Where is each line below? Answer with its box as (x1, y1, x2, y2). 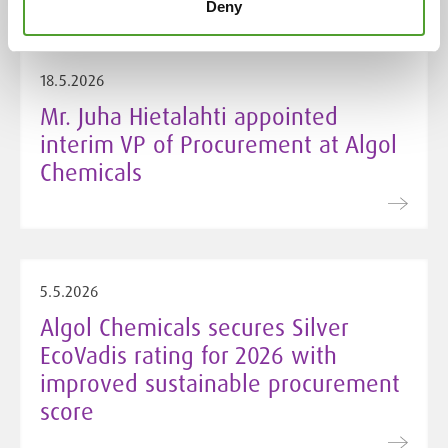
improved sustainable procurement (40, 368, 400, 398)
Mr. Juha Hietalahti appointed (40, 101, 338, 131)
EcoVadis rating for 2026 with (40, 340, 337, 370)
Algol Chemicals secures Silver (40, 312, 348, 342)
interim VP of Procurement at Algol (40, 129, 397, 159)
